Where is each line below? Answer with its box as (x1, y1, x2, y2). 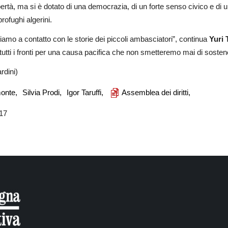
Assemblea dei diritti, (122, 88, 190, 97)
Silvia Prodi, (22, 88, 62, 97)
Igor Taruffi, (67, 88, 103, 97)
